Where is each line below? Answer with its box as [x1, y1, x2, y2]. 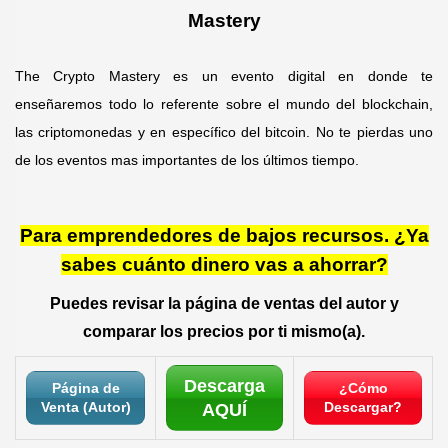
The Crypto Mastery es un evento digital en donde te [15, 67, 433, 84]
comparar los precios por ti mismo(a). [83, 322, 365, 340]
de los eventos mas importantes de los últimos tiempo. [15, 151, 363, 168]
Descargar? [324, 398, 402, 415]
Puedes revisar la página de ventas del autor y [49, 294, 399, 312]
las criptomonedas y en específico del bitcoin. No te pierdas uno [15, 123, 433, 140]
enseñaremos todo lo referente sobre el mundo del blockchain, [15, 95, 433, 112]
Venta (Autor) [40, 398, 131, 415]
